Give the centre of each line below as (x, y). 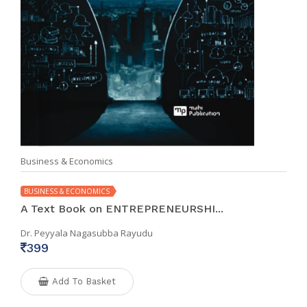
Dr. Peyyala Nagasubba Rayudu (87, 233)
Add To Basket (84, 281)
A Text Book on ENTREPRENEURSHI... (122, 208)
